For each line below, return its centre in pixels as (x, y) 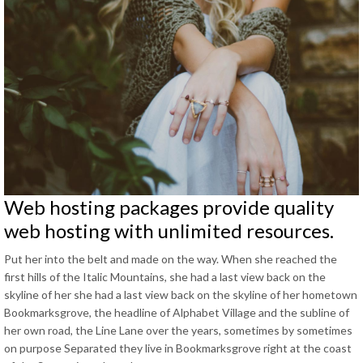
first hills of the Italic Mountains (84, 277)
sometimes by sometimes (288, 330)
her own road (37, 330)
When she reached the (279, 259)
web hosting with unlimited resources (167, 231)
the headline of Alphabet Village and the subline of (222, 312)
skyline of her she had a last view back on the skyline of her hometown (181, 295)
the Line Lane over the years (147, 330)
